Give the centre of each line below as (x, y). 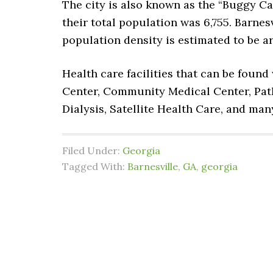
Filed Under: (92, 151)
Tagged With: (95, 166)
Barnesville (153, 166)
